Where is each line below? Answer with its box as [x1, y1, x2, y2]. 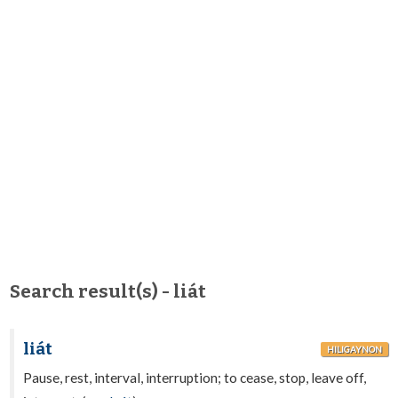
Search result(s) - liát [10, 281, 207, 303]
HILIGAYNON [326, 344, 382, 354]
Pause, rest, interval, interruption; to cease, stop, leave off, [23, 370, 367, 386]
